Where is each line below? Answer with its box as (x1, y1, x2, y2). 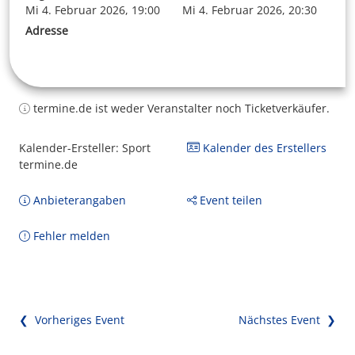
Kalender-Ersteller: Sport (19, 139, 151, 155)
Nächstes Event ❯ (239, 311, 336, 327)
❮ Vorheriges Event (19, 311, 124, 327)
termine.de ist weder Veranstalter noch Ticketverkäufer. (30, 100, 330, 116)
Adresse (25, 22, 68, 38)
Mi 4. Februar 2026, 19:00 (25, 2, 160, 17)
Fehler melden (30, 227, 110, 243)
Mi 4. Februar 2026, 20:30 (182, 2, 317, 17)
